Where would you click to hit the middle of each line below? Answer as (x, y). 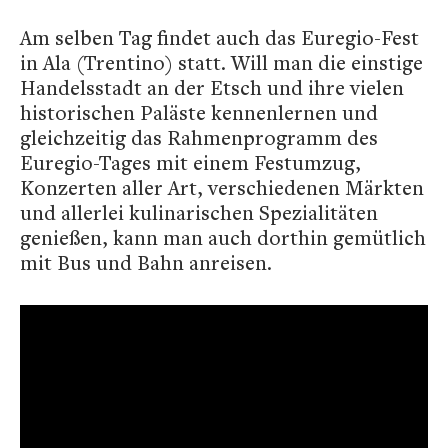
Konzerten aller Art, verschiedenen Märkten (222, 187)
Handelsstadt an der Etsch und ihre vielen (212, 87)
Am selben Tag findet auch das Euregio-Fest (219, 37)
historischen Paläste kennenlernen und (199, 112)
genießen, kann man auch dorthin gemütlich (223, 237)
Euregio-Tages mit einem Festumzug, (190, 162)
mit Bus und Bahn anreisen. (148, 262)
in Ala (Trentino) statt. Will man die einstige (221, 62)
